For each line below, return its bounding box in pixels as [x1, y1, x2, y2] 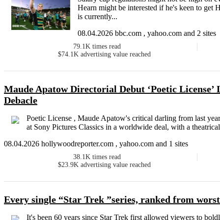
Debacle [4, 95, 37, 106]
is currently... [78, 12, 117, 21]
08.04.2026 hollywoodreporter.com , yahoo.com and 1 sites [4, 139, 188, 148]
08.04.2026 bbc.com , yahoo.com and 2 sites [78, 29, 216, 38]
